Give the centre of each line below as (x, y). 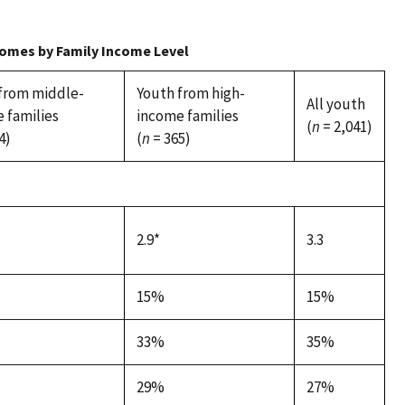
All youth (335, 104)
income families (187, 115)
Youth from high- (190, 93)
